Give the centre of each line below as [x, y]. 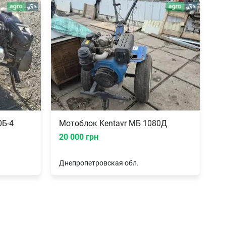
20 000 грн [79, 137]
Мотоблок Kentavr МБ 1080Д [113, 123]
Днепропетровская [91, 163]
